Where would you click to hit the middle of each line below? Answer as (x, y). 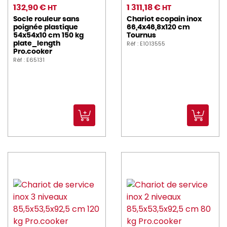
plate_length (37, 44)
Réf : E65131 (29, 60)
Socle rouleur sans (46, 20)
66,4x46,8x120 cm (158, 28)
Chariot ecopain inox (164, 20)
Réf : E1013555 (146, 44)
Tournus (141, 36)
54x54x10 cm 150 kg (48, 36)
